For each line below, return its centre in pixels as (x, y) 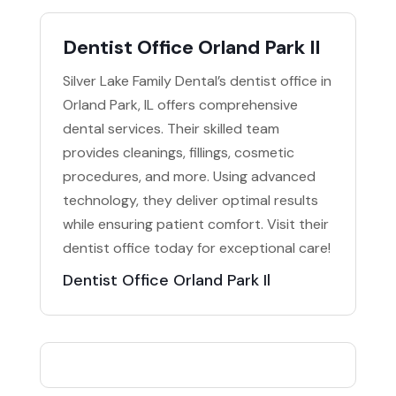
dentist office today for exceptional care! (196, 248)
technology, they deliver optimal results (190, 201)
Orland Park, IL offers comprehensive (180, 105)
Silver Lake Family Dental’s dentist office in (197, 81)
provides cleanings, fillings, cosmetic (178, 153)
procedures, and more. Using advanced (189, 177)
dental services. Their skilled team (171, 129)
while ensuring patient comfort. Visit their (195, 225)
